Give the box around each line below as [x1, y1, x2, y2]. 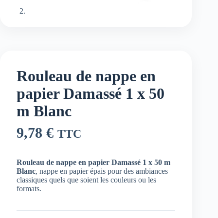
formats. [17, 184, 41, 193]
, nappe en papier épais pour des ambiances [36, 166, 168, 175]
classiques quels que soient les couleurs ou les [17, 175, 156, 184]
